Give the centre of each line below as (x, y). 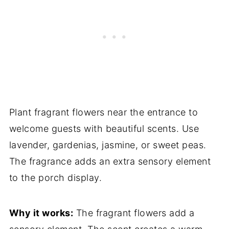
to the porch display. (55, 178)
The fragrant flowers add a (134, 213)
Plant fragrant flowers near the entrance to (104, 112)
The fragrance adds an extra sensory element (110, 162)
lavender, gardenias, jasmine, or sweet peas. (108, 145)
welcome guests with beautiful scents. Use (104, 129)
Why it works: (41, 213)
